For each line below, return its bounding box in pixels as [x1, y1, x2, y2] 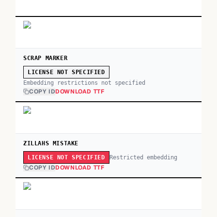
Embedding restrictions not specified [23, 79, 145, 86]
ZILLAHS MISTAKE [23, 140, 78, 147]
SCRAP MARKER [23, 55, 68, 62]
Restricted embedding [109, 154, 177, 161]
